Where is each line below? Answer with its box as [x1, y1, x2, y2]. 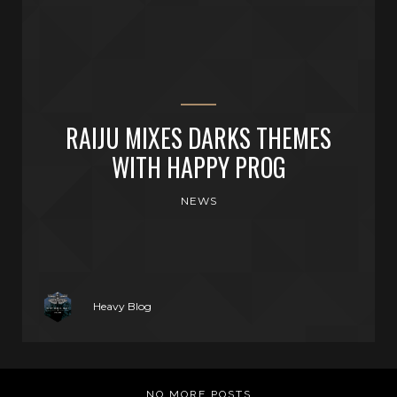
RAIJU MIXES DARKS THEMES [66, 120, 331, 156]
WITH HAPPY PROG [111, 149, 286, 185]
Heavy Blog [93, 300, 152, 313]
